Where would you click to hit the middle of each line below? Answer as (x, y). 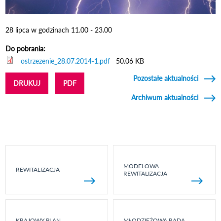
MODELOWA (141, 166)
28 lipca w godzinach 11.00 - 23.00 (59, 30)
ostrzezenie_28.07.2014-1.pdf (66, 61)
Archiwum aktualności (165, 97)
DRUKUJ (27, 83)
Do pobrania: (27, 48)
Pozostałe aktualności (166, 78)
